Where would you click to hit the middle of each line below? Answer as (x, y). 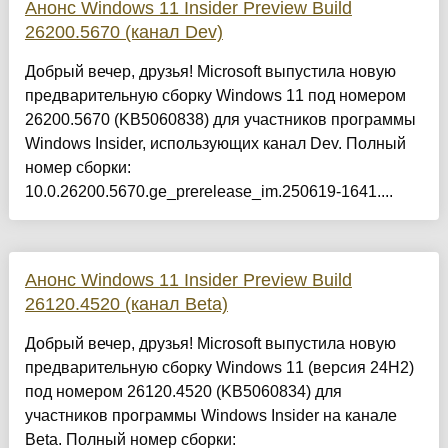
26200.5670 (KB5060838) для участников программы (220, 120)
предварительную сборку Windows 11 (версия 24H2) (219, 368)
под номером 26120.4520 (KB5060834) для (183, 392)
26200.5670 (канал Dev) (123, 32)
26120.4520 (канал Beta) (126, 304)
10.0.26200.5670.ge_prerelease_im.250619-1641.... (208, 192)
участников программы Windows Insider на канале (210, 416)
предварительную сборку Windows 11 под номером (215, 96)
